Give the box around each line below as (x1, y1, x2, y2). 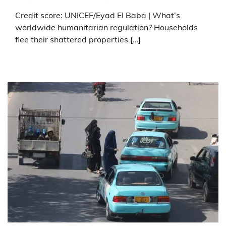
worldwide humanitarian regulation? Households (15, 22, 198, 32)
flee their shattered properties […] (15, 34, 141, 44)
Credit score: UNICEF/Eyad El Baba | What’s (15, 10, 180, 20)
